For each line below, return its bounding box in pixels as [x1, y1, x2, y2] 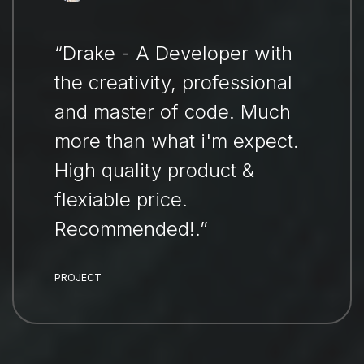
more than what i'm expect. [54, 129, 299, 154]
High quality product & [54, 158, 254, 183]
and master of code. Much [54, 100, 291, 124]
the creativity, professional [54, 71, 292, 95]
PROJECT [54, 271, 102, 284]
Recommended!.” [54, 217, 208, 241]
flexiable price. [54, 188, 188, 212]
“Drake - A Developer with [54, 41, 292, 66]
